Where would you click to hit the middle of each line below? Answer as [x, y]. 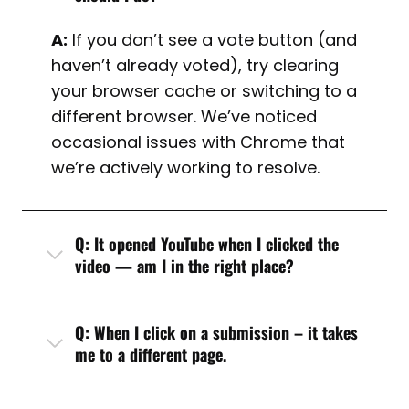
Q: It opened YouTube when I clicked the [207, 244]
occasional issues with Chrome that [198, 142]
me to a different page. [151, 355]
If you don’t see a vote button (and [212, 40]
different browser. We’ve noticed [184, 117]
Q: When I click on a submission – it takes [216, 333]
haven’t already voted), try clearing [195, 66]
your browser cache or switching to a [204, 91]
